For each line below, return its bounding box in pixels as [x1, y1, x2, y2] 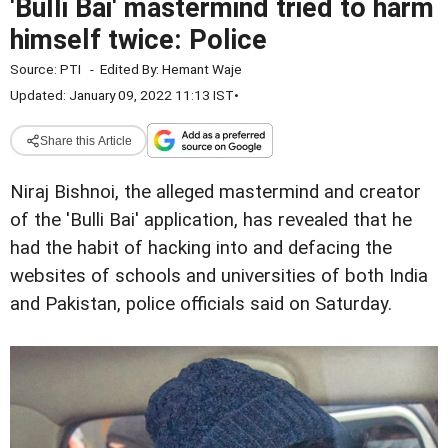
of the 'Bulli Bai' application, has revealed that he [10, 209, 412, 231]
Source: [10, 61, 60, 77]
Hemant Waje [162, 61, 242, 77]
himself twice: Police [10, 24, 267, 56]
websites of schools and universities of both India [10, 265, 428, 287]
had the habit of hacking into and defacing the [10, 237, 392, 259]
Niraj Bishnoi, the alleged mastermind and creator [10, 181, 421, 203]
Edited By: [100, 61, 162, 77]
